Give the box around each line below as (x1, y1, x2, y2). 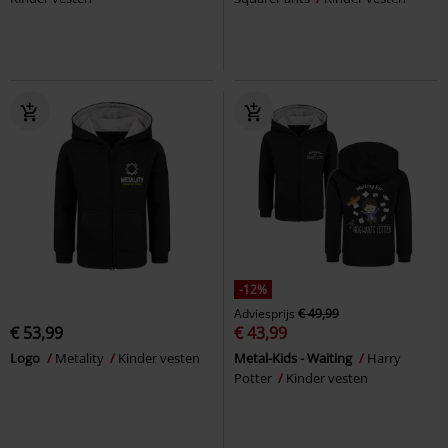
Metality (55, 348, 107, 367)
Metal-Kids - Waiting (234, 348, 355, 367)
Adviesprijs (234, 304, 295, 322)
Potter (234, 368, 275, 387)
